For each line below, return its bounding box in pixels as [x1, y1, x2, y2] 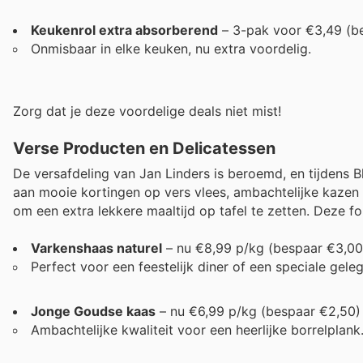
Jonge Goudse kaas [31, 302, 156, 319]
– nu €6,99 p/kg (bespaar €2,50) [156, 302, 361, 319]
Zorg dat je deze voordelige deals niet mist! [13, 103, 281, 120]
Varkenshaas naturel [31, 240, 162, 257]
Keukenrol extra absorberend [31, 21, 218, 38]
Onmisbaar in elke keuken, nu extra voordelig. [31, 40, 311, 57]
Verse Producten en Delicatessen [13, 139, 275, 159]
